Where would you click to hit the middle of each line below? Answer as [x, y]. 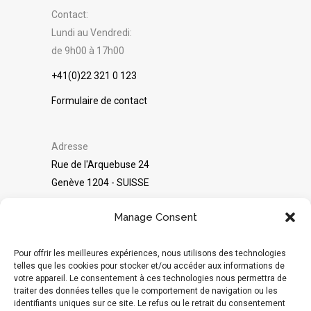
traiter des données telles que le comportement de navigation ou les [146, 291]
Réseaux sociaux [88, 296]
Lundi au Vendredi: [92, 32]
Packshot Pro [91, 207]
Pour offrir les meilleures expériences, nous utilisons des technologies [150, 253]
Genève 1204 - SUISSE [100, 182]
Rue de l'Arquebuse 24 [100, 164]
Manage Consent [155, 217]
